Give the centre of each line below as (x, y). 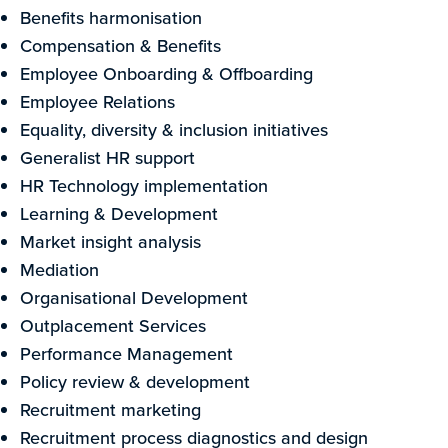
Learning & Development (119, 213)
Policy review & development (135, 381)
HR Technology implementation (144, 185)
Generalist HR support (107, 157)
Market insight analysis (110, 241)
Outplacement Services (113, 325)
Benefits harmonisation (111, 17)
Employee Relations (97, 101)
